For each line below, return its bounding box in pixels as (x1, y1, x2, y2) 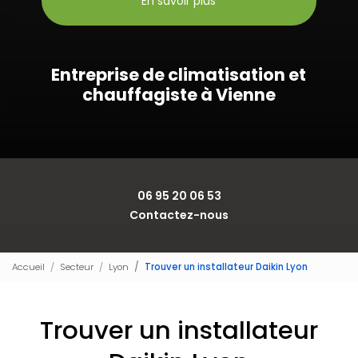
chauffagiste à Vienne (82, 83, 276, 106)
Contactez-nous (129, 206, 229, 223)
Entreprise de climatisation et (51, 63, 307, 86)
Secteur (60, 260, 93, 273)
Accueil (12, 260, 45, 273)
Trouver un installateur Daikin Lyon (145, 260, 308, 273)
